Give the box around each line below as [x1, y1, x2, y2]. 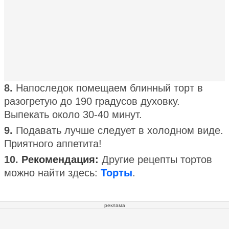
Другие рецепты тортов [102, 153, 212, 165]
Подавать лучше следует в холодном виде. [16, 124, 223, 136]
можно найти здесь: [4, 167, 101, 178]
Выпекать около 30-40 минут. [4, 108, 142, 120]
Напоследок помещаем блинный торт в [16, 82, 203, 94]
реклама [104, 202, 125, 208]
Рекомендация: [21, 153, 102, 165]
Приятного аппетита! [4, 138, 102, 149]
